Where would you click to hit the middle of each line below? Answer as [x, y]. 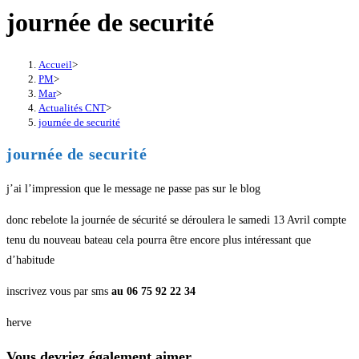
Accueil [55, 64]
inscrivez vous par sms [59, 292]
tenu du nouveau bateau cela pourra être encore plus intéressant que [159, 240]
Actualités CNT [72, 107]
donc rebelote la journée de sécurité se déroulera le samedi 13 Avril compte [176, 220]
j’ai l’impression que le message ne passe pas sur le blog [133, 189]
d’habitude [30, 260]
